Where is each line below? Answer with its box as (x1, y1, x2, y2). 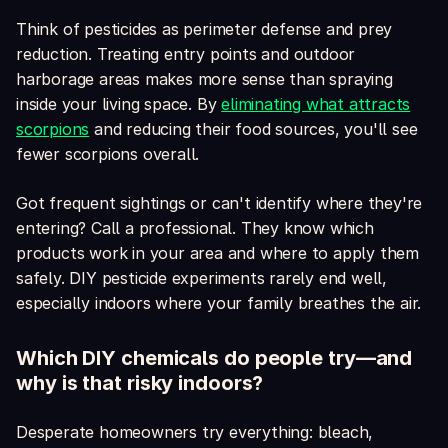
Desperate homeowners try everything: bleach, (16, 422, 374, 443)
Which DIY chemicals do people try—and (16, 346, 413, 371)
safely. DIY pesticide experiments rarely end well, (16, 268, 387, 289)
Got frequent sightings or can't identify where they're (16, 193, 423, 214)
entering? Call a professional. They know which (16, 218, 374, 239)
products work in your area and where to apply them (16, 243, 419, 264)
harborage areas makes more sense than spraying (16, 69, 393, 90)
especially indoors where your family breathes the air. (16, 293, 422, 314)
